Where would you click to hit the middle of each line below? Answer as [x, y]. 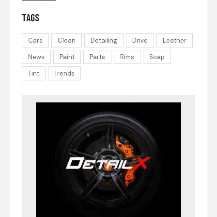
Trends [64, 74]
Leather [175, 41]
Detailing [104, 41]
